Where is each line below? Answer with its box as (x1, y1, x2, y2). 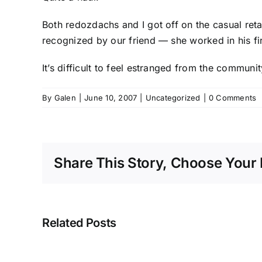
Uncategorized (145, 93, 201, 103)
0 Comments (208, 93, 257, 103)
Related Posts (42, 216, 117, 230)
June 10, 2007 (84, 93, 137, 103)
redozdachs (65, 19, 119, 31)
